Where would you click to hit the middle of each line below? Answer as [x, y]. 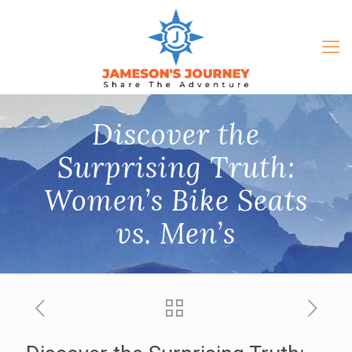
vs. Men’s [176, 233]
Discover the [176, 134]
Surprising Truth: [176, 167]
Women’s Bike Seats [176, 200]
